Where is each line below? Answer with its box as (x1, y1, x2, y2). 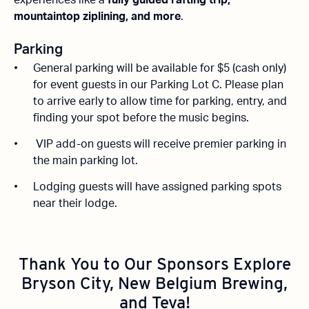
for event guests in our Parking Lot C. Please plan (33, 79, 283, 90)
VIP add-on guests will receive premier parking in (33, 139, 286, 150)
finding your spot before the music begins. (33, 112, 249, 123)
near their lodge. (33, 198, 120, 209)
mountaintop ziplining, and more (14, 11, 181, 22)
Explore (232, 254, 291, 274)
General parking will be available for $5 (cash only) (33, 63, 286, 74)
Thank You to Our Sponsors (18, 254, 229, 274)
